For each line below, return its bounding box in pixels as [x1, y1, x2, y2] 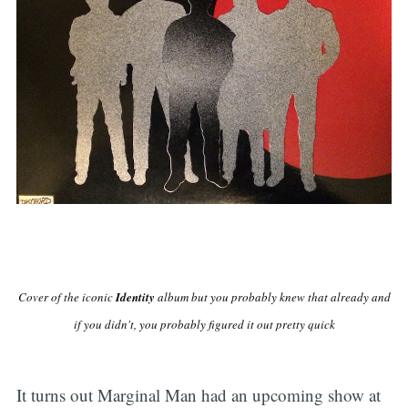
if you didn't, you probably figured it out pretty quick [73, 315, 335, 332]
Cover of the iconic [17, 288, 116, 305]
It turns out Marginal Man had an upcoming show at [15, 382, 381, 406]
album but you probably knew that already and [154, 288, 391, 305]
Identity [115, 288, 155, 305]
